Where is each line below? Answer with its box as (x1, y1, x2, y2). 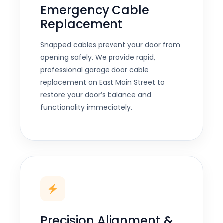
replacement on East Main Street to (40, 77, 165, 87)
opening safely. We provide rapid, (40, 52, 155, 62)
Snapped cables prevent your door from (40, 40, 180, 50)
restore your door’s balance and (40, 90, 151, 100)
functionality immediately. (40, 102, 132, 112)
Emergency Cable (40, 2, 149, 18)
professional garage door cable (40, 65, 149, 75)
